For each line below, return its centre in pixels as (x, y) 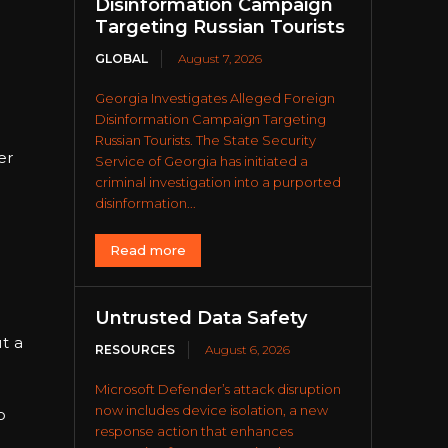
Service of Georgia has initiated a (202, 161)
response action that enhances (194, 431)
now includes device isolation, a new (212, 410)
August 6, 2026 (248, 350)
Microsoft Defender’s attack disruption (218, 389)
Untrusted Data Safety (201, 318)
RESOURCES (135, 350)
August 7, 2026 (220, 59)
